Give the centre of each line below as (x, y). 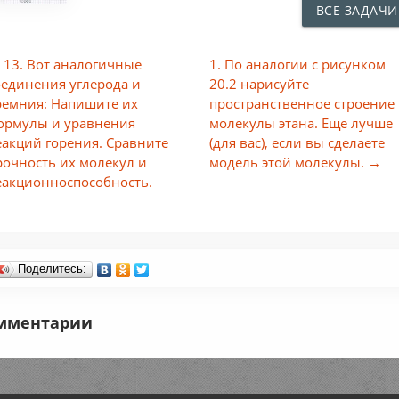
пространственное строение (302, 103)
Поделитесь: (53, 268)
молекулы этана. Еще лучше (301, 123)
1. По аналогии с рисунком (298, 64)
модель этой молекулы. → (296, 162)
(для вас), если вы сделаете (297, 142)
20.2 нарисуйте (260, 84)
